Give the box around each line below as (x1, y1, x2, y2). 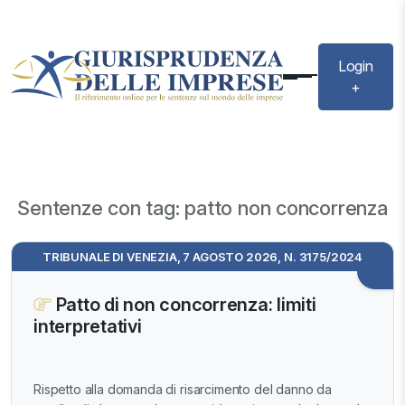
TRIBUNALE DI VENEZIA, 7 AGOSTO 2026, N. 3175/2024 (42, 250, 363, 265)
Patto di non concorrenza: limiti (51, 294, 316, 316)
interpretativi (33, 316, 142, 338)
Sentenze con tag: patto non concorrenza (17, 196, 388, 221)
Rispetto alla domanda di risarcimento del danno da (33, 381, 332, 397)
